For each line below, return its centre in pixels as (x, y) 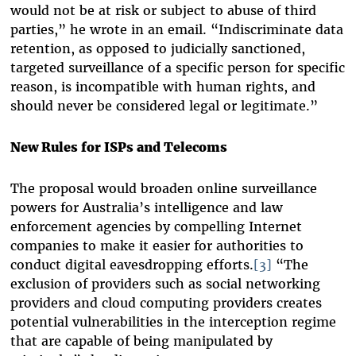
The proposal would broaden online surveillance (163, 189)
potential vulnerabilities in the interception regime (173, 322)
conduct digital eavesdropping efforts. (132, 265)
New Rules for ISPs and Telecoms (118, 147)
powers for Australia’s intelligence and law (146, 208)
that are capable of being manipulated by (141, 341)
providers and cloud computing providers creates (166, 303)
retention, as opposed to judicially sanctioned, (157, 49)
